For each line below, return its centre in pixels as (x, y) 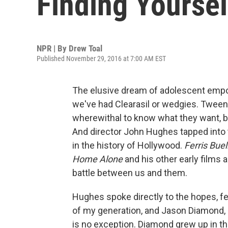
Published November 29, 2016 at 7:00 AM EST (101, 59)
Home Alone (97, 159)
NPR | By (53, 48)
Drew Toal (85, 48)
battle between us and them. (130, 173)
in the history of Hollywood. (128, 145)
